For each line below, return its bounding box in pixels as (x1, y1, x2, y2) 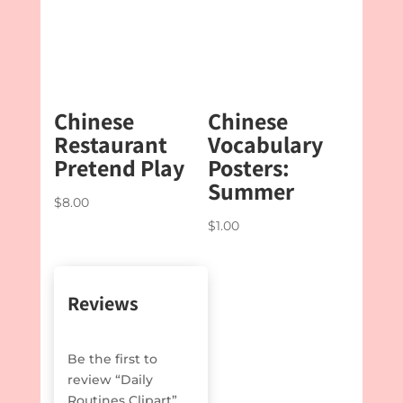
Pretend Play (53, 151, 184, 183)
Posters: (207, 151, 290, 183)
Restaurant (53, 128, 167, 159)
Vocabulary (207, 128, 323, 159)
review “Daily (67, 371, 153, 388)
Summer (207, 175, 294, 206)
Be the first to (67, 350, 157, 367)
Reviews (67, 290, 139, 316)
